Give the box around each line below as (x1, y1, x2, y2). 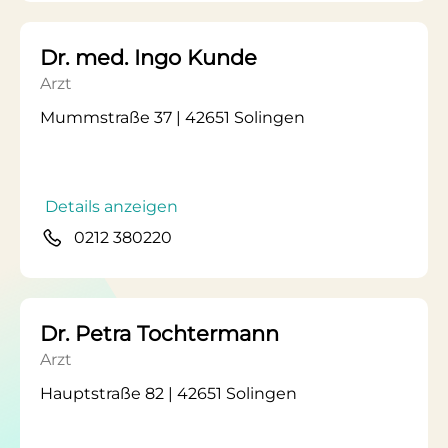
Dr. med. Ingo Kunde (40, 45, 257, 70)
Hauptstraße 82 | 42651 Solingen (40, 384, 297, 403)
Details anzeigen (45, 197, 178, 216)
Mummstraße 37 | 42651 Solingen (40, 108, 305, 127)
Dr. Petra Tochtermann (40, 321, 279, 346)
